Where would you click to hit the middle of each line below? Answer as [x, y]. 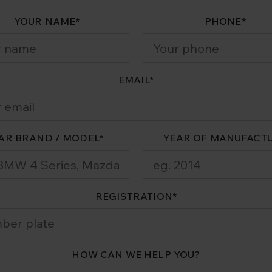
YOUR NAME [45, 22]
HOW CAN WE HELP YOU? [136, 255]
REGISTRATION [134, 196]
